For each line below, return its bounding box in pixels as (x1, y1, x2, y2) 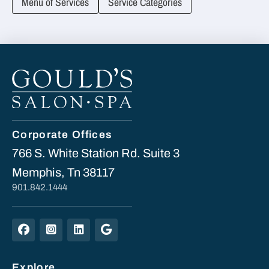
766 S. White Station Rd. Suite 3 (12, 146, 180, 160)
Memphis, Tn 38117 (12, 165, 115, 179)
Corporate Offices (12, 128, 113, 141)
